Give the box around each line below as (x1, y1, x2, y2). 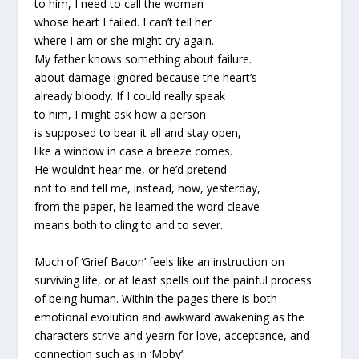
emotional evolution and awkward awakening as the (34, 309, 305, 325)
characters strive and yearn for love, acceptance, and (34, 327, 309, 343)
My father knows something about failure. (34, 51, 252, 67)
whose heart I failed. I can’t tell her (34, 14, 212, 30)
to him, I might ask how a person (34, 107, 206, 123)
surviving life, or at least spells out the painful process (34, 272, 312, 288)
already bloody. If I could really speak (34, 88, 225, 104)
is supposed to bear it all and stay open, (34, 125, 241, 141)
